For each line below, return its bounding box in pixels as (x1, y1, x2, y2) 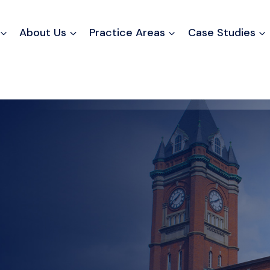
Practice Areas (89, 25, 165, 40)
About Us (19, 25, 66, 40)
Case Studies (187, 25, 256, 40)
